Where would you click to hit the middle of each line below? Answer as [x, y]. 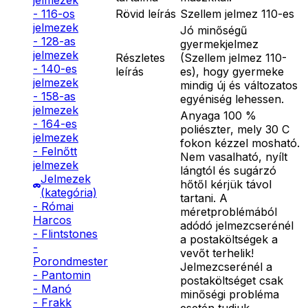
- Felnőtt [55, 151]
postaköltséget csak [232, 280]
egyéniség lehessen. [232, 99]
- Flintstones [65, 234]
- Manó [52, 289]
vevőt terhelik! [217, 253]
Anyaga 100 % [218, 115]
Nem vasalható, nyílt [234, 156]
